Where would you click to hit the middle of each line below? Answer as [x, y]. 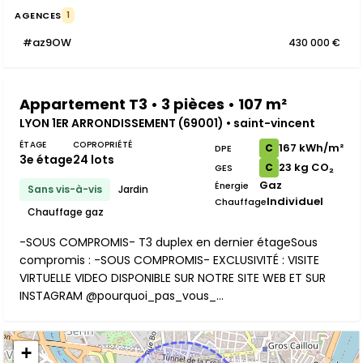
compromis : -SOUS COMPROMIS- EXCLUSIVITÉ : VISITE [169, 260]
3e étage [46, 160]
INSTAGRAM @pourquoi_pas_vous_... [122, 296]
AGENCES [38, 15]
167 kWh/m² [311, 148]
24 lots [94, 160]
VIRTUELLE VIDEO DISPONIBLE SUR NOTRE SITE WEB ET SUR [173, 278]
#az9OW [47, 43]
